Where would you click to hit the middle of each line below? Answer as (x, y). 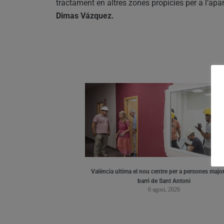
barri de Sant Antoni (164, 181)
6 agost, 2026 (164, 189)
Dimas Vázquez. (85, 15)
